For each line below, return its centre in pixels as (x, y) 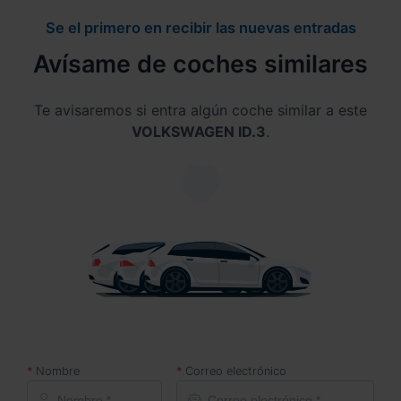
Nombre (58, 371)
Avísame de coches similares (200, 63)
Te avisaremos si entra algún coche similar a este (200, 110)
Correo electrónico (236, 371)
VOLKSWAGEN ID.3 (199, 131)
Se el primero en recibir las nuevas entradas (200, 27)
